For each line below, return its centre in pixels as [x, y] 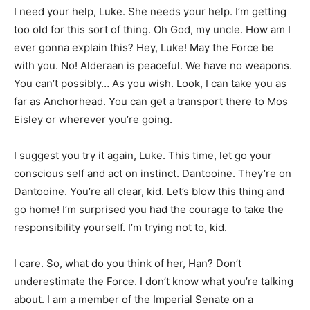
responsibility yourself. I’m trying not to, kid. [120, 227]
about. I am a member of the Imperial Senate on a [134, 299]
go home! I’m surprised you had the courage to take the [149, 209]
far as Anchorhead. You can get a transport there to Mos [151, 101]
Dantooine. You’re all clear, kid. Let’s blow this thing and [149, 191]
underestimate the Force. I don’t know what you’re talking [154, 281]
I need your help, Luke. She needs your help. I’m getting [150, 11]
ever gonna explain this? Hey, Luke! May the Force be [144, 47]
